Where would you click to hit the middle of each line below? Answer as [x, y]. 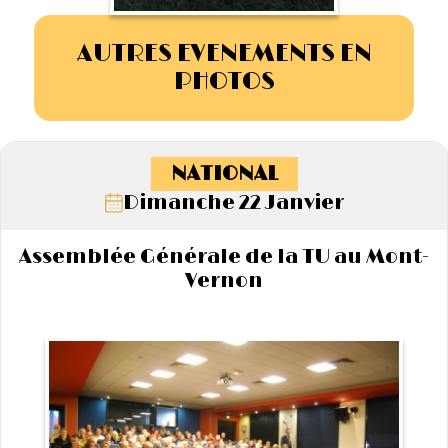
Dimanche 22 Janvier [233, 203]
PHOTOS [224, 82]
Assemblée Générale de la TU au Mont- [224, 257]
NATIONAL [224, 174]
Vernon [224, 281]
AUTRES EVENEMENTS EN [224, 54]
